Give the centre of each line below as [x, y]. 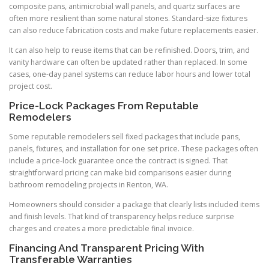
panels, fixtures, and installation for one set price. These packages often [134, 149]
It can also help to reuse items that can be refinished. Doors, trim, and [129, 50]
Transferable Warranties [71, 260]
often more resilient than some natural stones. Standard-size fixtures [128, 18]
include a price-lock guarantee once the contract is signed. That [118, 161]
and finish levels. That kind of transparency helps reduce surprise [122, 217]
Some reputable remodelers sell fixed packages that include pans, [125, 137]
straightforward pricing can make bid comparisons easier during [120, 173]
